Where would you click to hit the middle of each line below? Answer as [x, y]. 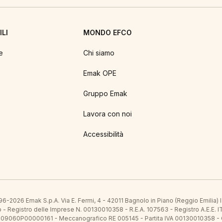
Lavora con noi [108, 114]
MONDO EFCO [108, 32]
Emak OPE [100, 73]
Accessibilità [103, 134]
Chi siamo [99, 53]
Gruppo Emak [105, 93]
